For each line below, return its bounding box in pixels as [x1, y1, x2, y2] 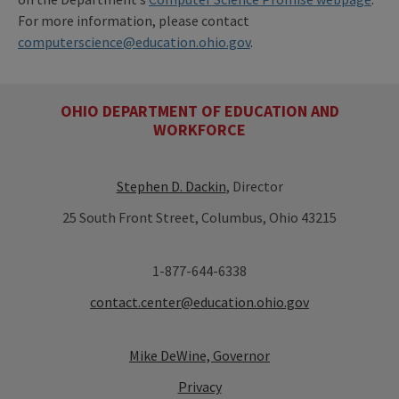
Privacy [177, 378, 222, 396]
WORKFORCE [153, 119, 246, 141]
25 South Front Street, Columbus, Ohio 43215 [62, 208, 337, 227]
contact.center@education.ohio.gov [90, 293, 309, 312]
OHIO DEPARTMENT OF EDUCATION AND [60, 101, 339, 122]
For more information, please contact [18, 12, 249, 30]
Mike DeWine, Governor [129, 346, 270, 365]
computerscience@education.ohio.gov [18, 33, 250, 52]
